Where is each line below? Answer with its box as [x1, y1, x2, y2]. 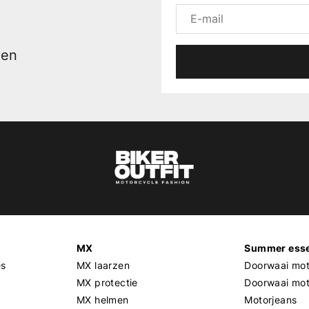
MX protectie [76, 276, 138, 288]
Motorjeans [244, 293, 297, 306]
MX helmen [76, 293, 129, 306]
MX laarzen [76, 259, 130, 271]
